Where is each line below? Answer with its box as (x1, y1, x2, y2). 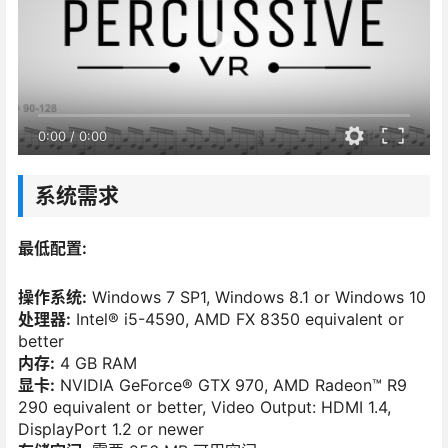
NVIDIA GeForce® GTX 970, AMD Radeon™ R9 (55, 375, 407, 396)
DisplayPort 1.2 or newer (18, 419, 204, 440)
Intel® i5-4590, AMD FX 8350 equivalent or (71, 309, 404, 330)
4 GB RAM (55, 353, 137, 374)
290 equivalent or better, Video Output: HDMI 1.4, (18, 397, 391, 418)
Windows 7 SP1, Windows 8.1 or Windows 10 (87, 287, 426, 308)
